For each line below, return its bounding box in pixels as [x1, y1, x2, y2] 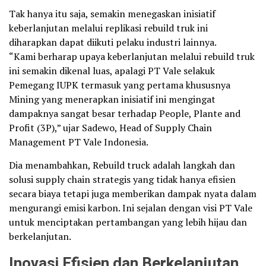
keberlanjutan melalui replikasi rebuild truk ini [9, 21, 208, 34]
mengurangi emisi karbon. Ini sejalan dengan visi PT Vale [9, 201, 252, 214]
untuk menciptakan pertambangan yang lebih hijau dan [9, 216, 247, 229]
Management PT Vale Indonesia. [9, 135, 148, 148]
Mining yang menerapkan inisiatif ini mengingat [9, 93, 216, 106]
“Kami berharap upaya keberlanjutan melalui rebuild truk [9, 50, 255, 63]
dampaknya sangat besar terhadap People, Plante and [9, 107, 240, 120]
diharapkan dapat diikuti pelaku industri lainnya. [9, 36, 217, 49]
